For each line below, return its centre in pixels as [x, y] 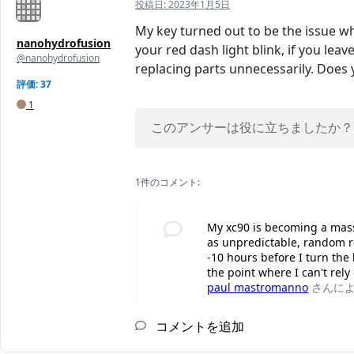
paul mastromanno [258, 288]
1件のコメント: [168, 183]
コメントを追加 [198, 327]
